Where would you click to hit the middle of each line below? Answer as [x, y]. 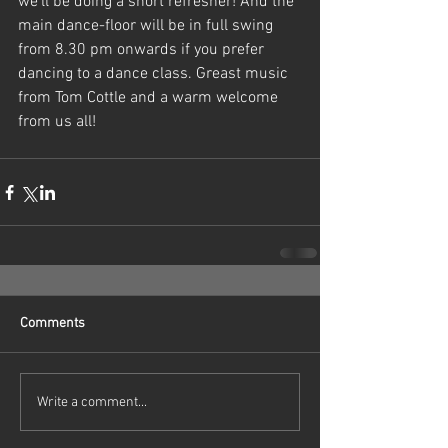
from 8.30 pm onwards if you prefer [143, 50]
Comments [52, 324]
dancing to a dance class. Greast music [155, 74]
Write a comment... [92, 402]
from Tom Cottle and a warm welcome [150, 98]
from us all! [57, 122]
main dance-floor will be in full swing [147, 26]
